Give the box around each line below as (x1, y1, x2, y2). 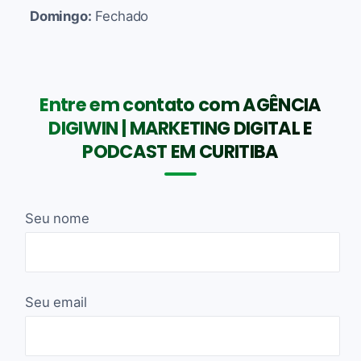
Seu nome (25, 210, 89, 226)
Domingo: (30, 7, 92, 24)
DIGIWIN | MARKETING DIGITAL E (48, 114, 313, 141)
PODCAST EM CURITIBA (82, 138, 279, 164)
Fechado (91, 7, 149, 24)
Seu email (25, 293, 87, 310)
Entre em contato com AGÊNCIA (39, 91, 322, 118)
